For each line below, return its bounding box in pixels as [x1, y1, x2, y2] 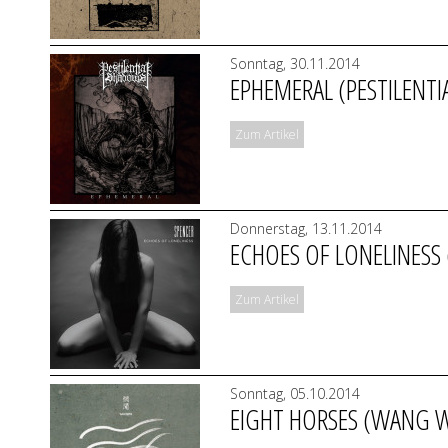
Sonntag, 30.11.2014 [230, 54, 360, 73]
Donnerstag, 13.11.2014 [230, 219, 382, 238]
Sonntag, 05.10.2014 [230, 384, 360, 403]
